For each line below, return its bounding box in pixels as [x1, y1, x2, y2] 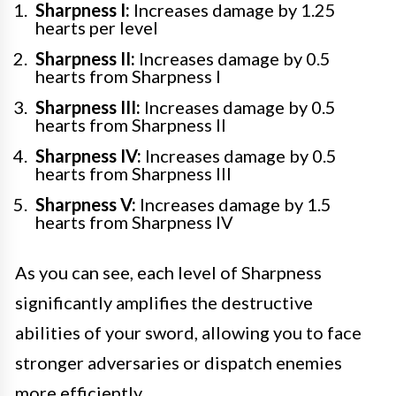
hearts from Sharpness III [35, 163, 232, 184]
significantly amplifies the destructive [15, 292, 313, 313]
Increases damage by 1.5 [136, 194, 331, 215]
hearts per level [35, 17, 158, 38]
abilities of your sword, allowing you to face [15, 322, 362, 343]
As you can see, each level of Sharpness [15, 262, 322, 283]
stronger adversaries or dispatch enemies [15, 352, 342, 373]
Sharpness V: [35, 194, 136, 215]
